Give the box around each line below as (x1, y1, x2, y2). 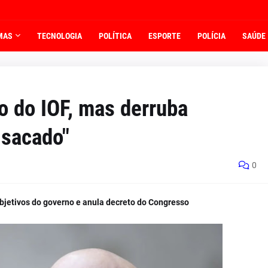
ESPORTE (148, 31, 181, 41)
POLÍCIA (197, 31, 226, 41)
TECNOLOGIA (37, 31, 82, 41)
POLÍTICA (99, 31, 132, 41)
